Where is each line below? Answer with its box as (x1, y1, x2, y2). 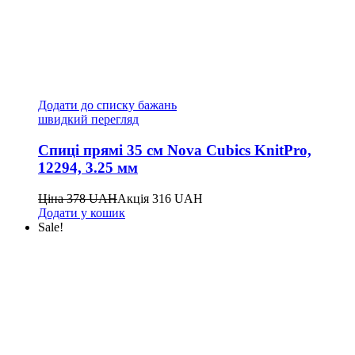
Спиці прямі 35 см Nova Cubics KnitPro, (38, 142, 311, 159)
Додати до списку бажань (38, 98, 177, 113)
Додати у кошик (38, 205, 125, 219)
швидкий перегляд (38, 113, 139, 127)
